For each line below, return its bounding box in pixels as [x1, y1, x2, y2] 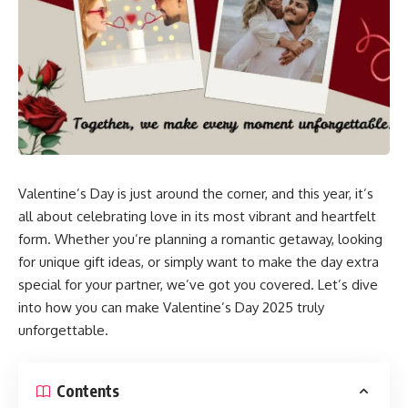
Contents [56, 381, 119, 402]
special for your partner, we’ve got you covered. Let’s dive [18, 276, 378, 294]
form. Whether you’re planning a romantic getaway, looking [18, 230, 382, 249]
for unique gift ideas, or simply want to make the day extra [18, 253, 379, 271]
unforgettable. [18, 321, 108, 340]
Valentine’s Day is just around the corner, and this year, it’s [18, 185, 373, 203]
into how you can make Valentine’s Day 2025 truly [18, 299, 324, 317]
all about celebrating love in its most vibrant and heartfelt [18, 208, 376, 226]
